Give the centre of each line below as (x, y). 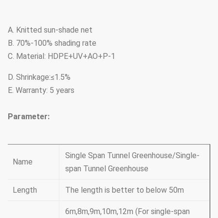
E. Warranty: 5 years (41, 90)
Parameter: (29, 117)
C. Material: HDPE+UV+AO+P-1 (62, 56)
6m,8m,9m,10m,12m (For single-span (127, 211)
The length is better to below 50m (125, 190)
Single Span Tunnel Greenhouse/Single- (132, 155)
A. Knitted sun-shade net (50, 30)
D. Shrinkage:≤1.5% (39, 77)
